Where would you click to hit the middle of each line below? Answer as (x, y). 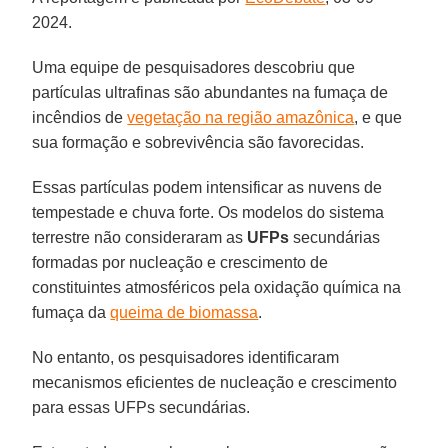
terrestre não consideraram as (140, 237)
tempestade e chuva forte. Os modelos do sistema (208, 212)
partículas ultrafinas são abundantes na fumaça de (210, 92)
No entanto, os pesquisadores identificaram (186, 357)
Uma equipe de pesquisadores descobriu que (194, 67)
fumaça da (71, 312)
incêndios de (80, 117)
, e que (378, 117)
